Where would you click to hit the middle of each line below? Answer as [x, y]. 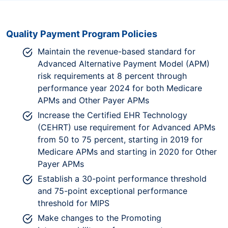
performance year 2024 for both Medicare [120, 88]
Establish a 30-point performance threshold [122, 178]
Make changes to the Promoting [99, 218]
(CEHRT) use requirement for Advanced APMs [126, 127]
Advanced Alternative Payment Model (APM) [124, 63]
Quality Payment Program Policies [82, 34]
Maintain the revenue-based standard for [117, 51]
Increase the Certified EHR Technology [112, 115]
